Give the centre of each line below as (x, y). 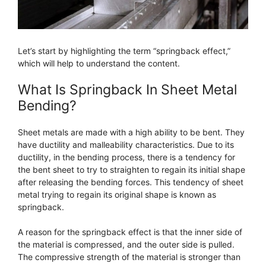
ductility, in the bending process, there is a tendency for (126, 157)
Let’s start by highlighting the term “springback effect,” (124, 51)
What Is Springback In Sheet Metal (127, 90)
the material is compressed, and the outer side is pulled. (126, 245)
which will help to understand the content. (99, 64)
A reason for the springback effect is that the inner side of (130, 232)
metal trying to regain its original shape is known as (117, 195)
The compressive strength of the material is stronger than (129, 257)
